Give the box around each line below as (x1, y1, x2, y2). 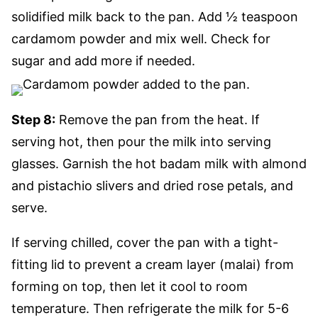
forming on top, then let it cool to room (11, 279, 248, 294)
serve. (11, 200, 48, 215)
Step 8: (11, 112, 55, 127)
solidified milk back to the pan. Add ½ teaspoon (11, 9, 298, 24)
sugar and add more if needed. (11, 53, 195, 68)
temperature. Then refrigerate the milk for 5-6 (11, 301, 289, 316)
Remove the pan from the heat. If (55, 112, 260, 127)
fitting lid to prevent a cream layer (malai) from (11, 257, 294, 272)
